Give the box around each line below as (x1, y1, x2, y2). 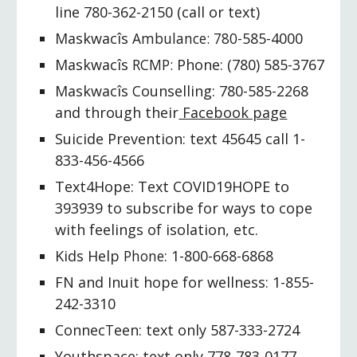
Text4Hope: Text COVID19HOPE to (55, 177, 290, 196)
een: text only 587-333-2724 (114, 320, 300, 339)
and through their (55, 103, 179, 122)
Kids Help (55, 246, 124, 265)
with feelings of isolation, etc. (55, 220, 259, 239)
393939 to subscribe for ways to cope (55, 198, 313, 218)
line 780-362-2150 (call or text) (55, 2, 261, 22)
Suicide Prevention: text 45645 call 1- (55, 129, 306, 148)
